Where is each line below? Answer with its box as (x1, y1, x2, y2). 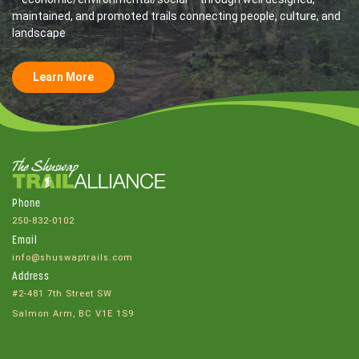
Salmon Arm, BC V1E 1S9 (12, 308, 134, 319)
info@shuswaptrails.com (12, 252, 133, 263)
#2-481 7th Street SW (12, 288, 112, 300)
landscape (12, 26, 66, 39)
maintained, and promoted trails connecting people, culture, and (12, 9, 341, 22)
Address (12, 271, 50, 284)
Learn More (33, 70, 94, 83)
